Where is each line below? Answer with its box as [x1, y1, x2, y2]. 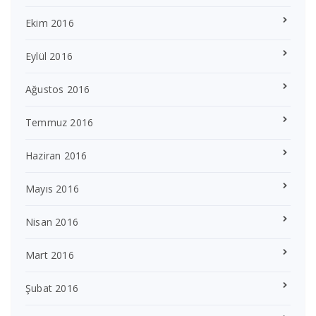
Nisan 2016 [25, 214, 78, 229]
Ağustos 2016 [25, 82, 90, 96]
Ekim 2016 [25, 16, 74, 30]
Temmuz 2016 [25, 115, 94, 129]
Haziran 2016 [25, 148, 87, 162]
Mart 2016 [25, 248, 74, 262]
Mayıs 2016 [25, 181, 79, 195]
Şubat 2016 [25, 281, 78, 295]
